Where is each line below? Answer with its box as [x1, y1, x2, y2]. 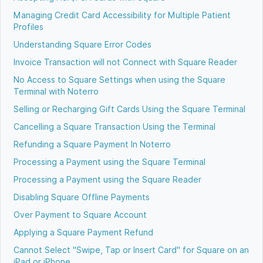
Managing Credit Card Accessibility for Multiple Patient [14, 10, 231, 20]
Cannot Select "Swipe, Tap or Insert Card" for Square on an [14, 245, 249, 255]
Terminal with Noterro [14, 86, 99, 96]
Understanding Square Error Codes [14, 39, 152, 49]
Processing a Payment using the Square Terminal [14, 157, 206, 167]
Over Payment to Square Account [14, 210, 147, 220]
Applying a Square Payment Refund [14, 227, 154, 237]
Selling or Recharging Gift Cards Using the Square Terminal [14, 104, 246, 114]
